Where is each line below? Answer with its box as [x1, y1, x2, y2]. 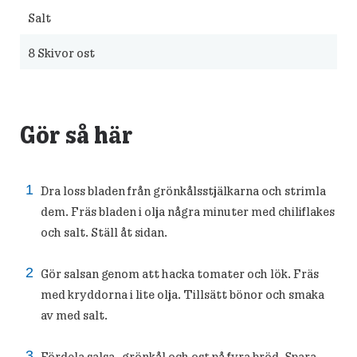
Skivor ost [35, 45, 95, 61]
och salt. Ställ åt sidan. [41, 224, 167, 240]
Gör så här [20, 119, 133, 150]
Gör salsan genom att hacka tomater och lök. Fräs [41, 265, 319, 281]
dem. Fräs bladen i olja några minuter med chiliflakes [41, 203, 335, 219]
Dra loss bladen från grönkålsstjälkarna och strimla [41, 182, 326, 198]
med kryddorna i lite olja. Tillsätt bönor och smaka [41, 286, 324, 302]
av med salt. [41, 307, 108, 323]
